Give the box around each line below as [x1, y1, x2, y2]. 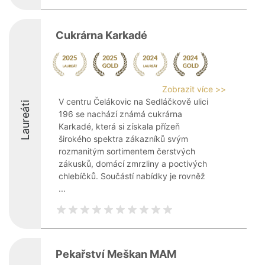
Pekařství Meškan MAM [56, 248, 176, 260]
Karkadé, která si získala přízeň [59, 121, 180, 131]
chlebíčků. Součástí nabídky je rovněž [59, 171, 205, 181]
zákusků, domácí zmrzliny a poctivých [59, 159, 207, 169]
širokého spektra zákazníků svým [59, 134, 188, 144]
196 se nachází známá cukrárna [59, 109, 182, 119]
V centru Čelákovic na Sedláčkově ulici [59, 96, 208, 106]
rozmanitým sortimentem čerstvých [59, 146, 195, 156]
